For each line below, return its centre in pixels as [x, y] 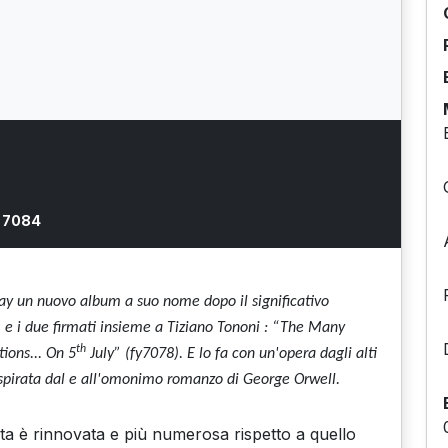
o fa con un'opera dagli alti [290, 354]
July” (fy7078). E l [144, 354]
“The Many [306, 328]
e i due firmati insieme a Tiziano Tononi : [136, 328]
